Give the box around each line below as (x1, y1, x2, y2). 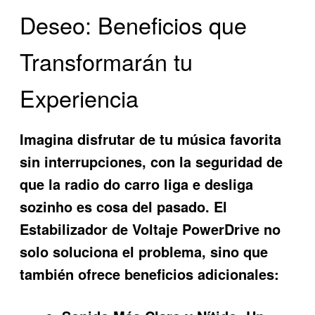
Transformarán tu (20, 44, 193, 77)
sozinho (20, 196, 73, 217)
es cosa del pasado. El (72, 196, 228, 217)
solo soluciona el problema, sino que (20, 241, 269, 262)
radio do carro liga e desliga (65, 174, 254, 195)
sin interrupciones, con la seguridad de (20, 151, 283, 172)
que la (20, 174, 65, 195)
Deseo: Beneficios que (20, 8, 247, 41)
